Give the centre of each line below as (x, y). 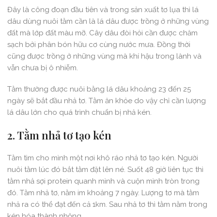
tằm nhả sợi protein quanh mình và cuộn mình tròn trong (103, 181)
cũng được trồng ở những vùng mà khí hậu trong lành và (104, 56)
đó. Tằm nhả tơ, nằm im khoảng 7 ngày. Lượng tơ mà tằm (103, 193)
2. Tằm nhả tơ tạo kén (59, 135)
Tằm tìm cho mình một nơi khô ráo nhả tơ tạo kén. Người (103, 158)
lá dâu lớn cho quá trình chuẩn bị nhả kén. (79, 113)
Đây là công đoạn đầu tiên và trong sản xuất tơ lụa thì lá (103, 10)
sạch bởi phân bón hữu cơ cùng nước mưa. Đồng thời (99, 45)
